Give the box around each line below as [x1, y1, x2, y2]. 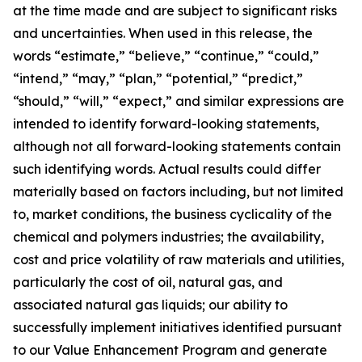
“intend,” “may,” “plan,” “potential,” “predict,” [13, 70, 303, 86]
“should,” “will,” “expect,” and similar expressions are [13, 93, 344, 109]
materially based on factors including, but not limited [13, 183, 343, 200]
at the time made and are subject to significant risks [13, 2, 337, 19]
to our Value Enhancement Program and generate [13, 342, 327, 358]
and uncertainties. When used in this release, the [13, 25, 313, 41]
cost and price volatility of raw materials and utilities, [13, 251, 344, 267]
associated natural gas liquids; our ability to [13, 297, 288, 313]
